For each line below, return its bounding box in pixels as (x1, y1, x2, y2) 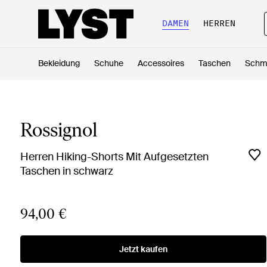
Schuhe (94, 58, 123, 69)
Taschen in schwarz (20, 164, 113, 178)
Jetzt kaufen (119, 244, 167, 254)
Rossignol (20, 119, 97, 141)
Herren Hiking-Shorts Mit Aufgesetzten (20, 150, 209, 164)
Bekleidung (38, 58, 80, 69)
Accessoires (138, 58, 184, 69)
